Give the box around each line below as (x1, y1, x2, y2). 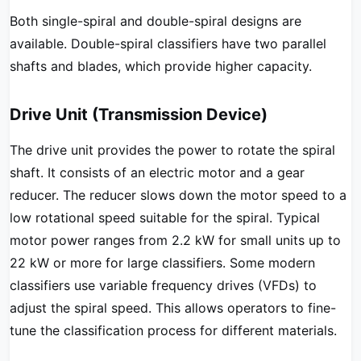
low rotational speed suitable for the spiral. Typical (10, 210, 320, 226)
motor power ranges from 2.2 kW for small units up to (10, 232, 341, 248)
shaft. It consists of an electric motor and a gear (10, 164, 305, 180)
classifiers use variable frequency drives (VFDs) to (10, 277, 317, 293)
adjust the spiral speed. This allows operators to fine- (10, 300, 336, 316)
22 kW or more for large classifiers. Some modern (10, 255, 315, 271)
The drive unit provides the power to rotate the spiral (10, 142, 335, 158)
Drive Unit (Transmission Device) (10, 105, 268, 124)
